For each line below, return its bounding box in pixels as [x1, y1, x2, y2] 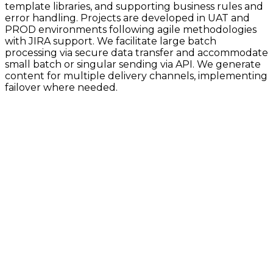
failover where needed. [5, 82, 118, 94]
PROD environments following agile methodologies [5, 24, 257, 36]
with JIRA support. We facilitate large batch [5, 35, 216, 48]
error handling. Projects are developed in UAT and [5, 12, 250, 24]
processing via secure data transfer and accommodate [5, 47, 268, 59]
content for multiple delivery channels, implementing [5, 70, 268, 82]
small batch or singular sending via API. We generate [5, 58, 261, 71]
